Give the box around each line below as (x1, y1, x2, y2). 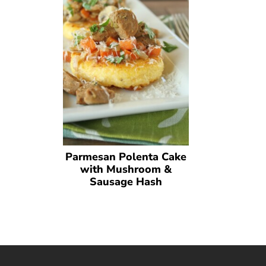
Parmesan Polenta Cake (65, 150, 186, 164)
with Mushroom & (80, 162, 172, 177)
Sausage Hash (90, 175, 162, 189)
